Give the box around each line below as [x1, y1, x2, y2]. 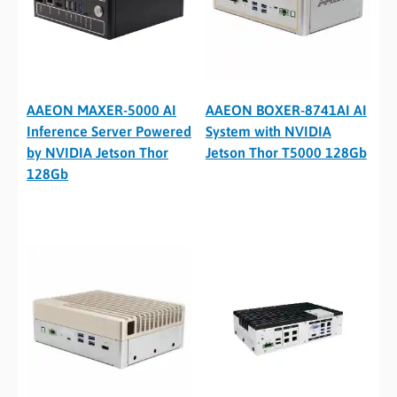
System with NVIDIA [205, 123, 331, 140]
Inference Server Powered [27, 123, 191, 140]
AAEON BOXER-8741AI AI [205, 102, 367, 119]
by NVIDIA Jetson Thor [27, 144, 168, 161]
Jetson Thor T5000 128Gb [205, 144, 367, 161]
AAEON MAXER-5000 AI [27, 102, 176, 119]
